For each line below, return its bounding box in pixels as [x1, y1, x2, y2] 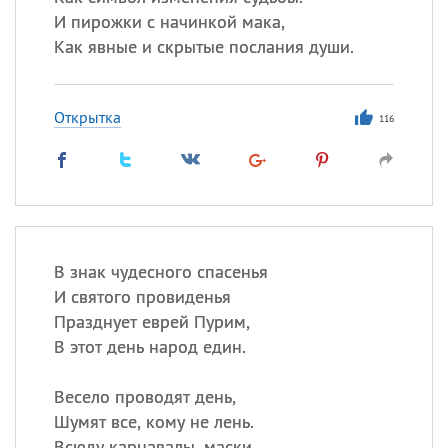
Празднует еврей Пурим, [53, 310, 250, 333]
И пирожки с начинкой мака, [53, 10, 285, 33]
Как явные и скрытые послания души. [53, 35, 354, 58]
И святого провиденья [53, 285, 231, 308]
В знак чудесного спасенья [53, 260, 268, 283]
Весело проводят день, [53, 385, 236, 408]
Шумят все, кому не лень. [53, 410, 254, 433]
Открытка [53, 107, 121, 127]
